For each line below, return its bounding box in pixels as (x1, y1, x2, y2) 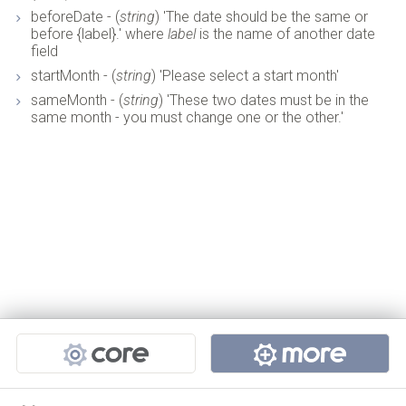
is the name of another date (195, 25, 375, 43)
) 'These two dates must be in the (158, 92, 369, 110)
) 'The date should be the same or (154, 8, 368, 26)
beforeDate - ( (30, 8, 120, 26)
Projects (14, 318, 92, 344)
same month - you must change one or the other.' (30, 109, 343, 127)
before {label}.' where (30, 25, 168, 43)
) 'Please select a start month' (150, 67, 339, 85)
